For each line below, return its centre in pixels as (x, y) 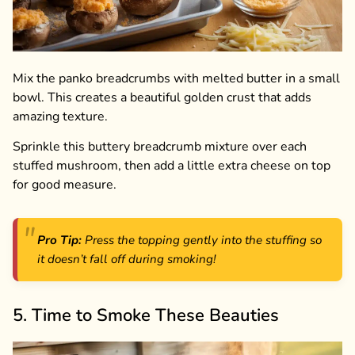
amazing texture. (60, 116)
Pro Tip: (59, 240)
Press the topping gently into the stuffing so (202, 240)
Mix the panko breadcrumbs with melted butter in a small (176, 78)
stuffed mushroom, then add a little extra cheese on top (172, 165)
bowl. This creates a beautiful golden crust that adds (162, 97)
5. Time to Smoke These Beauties (146, 315)
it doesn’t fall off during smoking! (126, 259)
